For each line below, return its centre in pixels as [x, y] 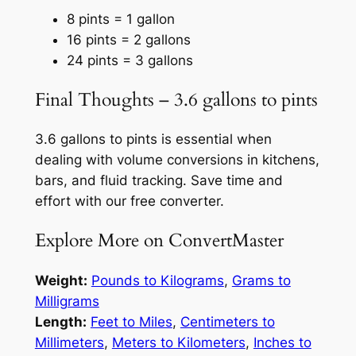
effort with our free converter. [129, 201]
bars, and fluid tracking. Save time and [159, 181]
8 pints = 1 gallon [120, 19]
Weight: [61, 280]
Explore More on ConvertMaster [159, 241]
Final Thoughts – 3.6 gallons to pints [176, 99]
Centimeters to [227, 321]
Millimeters [69, 342]
